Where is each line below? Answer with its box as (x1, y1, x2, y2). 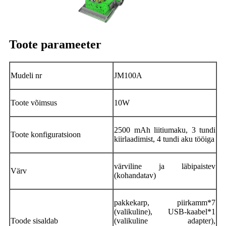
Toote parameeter (9, 37, 101, 51)
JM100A (114, 71, 142, 80)
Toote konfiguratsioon (11, 130, 81, 139)
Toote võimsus (11, 98, 57, 107)
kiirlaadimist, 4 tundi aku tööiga (114, 134, 214, 143)
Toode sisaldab (11, 216, 58, 225)
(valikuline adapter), (114, 216, 215, 225)
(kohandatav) (114, 171, 156, 180)
